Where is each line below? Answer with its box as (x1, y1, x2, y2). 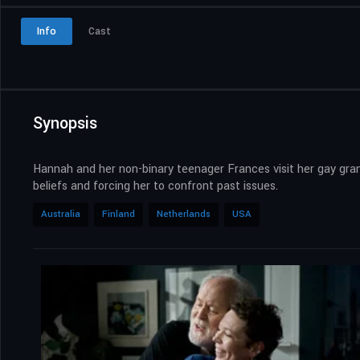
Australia (41, 207, 80, 221)
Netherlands (157, 207, 211, 221)
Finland (102, 207, 135, 221)
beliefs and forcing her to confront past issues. (33, 177, 278, 194)
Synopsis (33, 111, 97, 135)
